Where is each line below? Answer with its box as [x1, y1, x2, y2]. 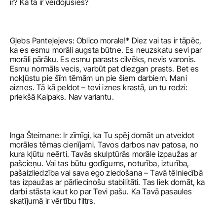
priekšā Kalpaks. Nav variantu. [10, 92, 116, 102]
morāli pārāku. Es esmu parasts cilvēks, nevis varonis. [10, 54, 196, 64]
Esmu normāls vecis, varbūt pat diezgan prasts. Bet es [10, 64, 199, 74]
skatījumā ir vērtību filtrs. [10, 196, 96, 206]
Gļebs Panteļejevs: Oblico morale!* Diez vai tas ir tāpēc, [10, 36, 202, 45]
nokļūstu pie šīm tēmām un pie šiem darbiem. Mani [10, 73, 187, 83]
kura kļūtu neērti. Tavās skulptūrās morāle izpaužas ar [10, 149, 197, 159]
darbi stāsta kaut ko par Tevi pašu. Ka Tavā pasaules [10, 186, 192, 196]
